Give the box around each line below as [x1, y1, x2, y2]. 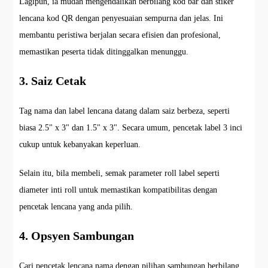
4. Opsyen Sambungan [19, 229, 135, 242]
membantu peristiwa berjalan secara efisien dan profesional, [19, 31, 221, 39]
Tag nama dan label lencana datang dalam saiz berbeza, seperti [19, 106, 230, 115]
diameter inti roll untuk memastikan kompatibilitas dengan [19, 185, 218, 194]
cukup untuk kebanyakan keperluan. [19, 140, 141, 149]
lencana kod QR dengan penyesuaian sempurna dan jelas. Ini [19, 14, 224, 23]
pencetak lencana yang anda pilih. [19, 202, 133, 211]
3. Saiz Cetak [19, 74, 87, 87]
